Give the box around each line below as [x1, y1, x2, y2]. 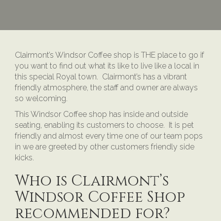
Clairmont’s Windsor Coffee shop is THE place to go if [15, 50, 204, 60]
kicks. [15, 152, 34, 162]
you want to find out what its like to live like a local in [15, 61, 199, 71]
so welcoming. [15, 93, 68, 103]
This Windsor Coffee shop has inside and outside [15, 109, 188, 119]
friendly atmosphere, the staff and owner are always [15, 82, 198, 92]
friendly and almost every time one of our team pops [15, 131, 203, 141]
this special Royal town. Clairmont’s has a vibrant [15, 72, 187, 81]
